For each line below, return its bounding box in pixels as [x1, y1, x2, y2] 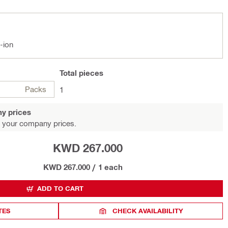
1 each [98, 162, 123, 172]
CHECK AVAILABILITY [112, 207, 184, 215]
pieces [77, 68, 103, 77]
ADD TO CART [37, 184, 83, 192]
